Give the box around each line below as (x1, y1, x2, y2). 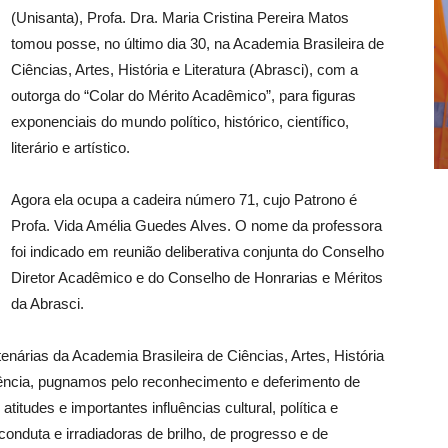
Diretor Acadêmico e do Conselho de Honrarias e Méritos (11, 269, 383, 287)
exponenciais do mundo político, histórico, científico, (11, 113, 349, 131)
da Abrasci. (11, 295, 84, 313)
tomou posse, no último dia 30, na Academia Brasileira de (11, 35, 384, 53)
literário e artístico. (11, 139, 130, 157)
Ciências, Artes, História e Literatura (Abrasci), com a (11, 61, 358, 79)
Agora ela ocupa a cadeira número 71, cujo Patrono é (11, 191, 357, 209)
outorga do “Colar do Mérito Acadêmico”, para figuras (11, 87, 356, 105)
